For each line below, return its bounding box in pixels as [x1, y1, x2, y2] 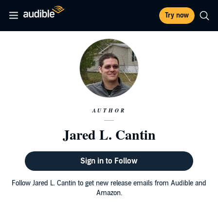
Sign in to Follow [80, 156, 138, 166]
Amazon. [96, 189, 122, 197]
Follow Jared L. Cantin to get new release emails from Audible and [12, 179, 206, 187]
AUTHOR [92, 107, 126, 114]
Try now [165, 11, 189, 19]
